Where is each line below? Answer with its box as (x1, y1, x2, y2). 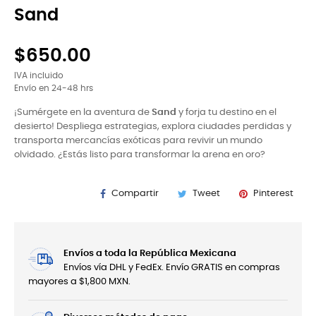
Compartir (111, 189, 159, 198)
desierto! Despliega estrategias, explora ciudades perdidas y (14, 122, 291, 131)
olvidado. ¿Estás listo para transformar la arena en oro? (14, 150, 265, 159)
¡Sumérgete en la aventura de (14, 108, 152, 117)
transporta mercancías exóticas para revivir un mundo (14, 136, 262, 145)
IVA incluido (14, 72, 63, 80)
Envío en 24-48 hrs (14, 85, 93, 92)
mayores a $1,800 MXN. (28, 277, 130, 286)
